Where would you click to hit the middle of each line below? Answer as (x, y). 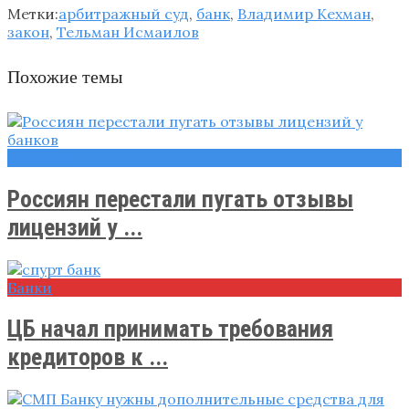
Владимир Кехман (304, 13)
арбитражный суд (124, 13)
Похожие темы (65, 77)
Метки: (33, 13)
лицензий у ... (75, 227)
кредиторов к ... (88, 357)
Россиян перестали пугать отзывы (180, 199)
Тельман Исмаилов (128, 31)
